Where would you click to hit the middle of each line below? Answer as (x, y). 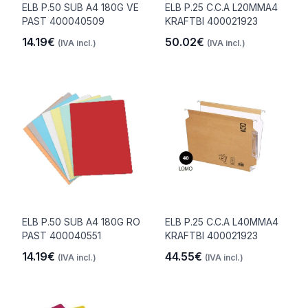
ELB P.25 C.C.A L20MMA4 (221, 7)
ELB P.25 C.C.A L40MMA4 (222, 222)
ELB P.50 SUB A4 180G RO (81, 222)
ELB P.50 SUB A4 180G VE (80, 7)
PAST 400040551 (62, 235)
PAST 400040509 (63, 21)
